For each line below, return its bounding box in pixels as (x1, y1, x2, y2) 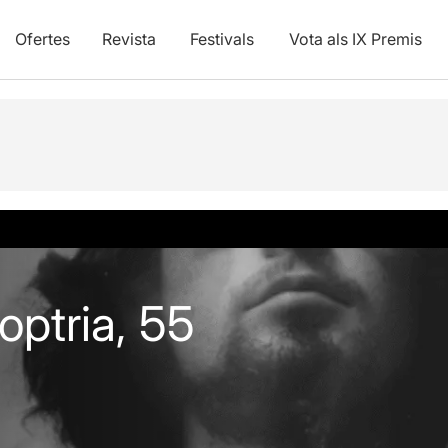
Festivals (189, 29, 254, 49)
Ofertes (14, 29, 70, 49)
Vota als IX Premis (288, 29, 422, 49)
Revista (101, 29, 156, 49)
